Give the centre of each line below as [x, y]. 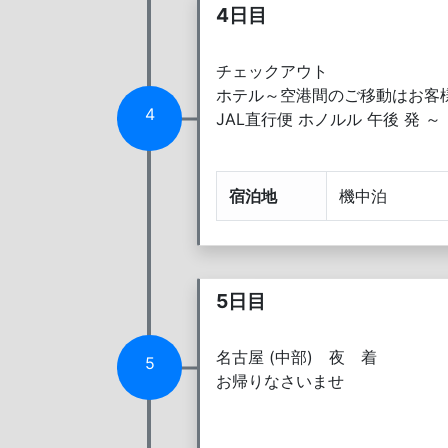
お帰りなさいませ [280, 380]
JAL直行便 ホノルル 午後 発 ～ [328, 119]
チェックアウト [272, 71]
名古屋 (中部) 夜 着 [296, 356]
